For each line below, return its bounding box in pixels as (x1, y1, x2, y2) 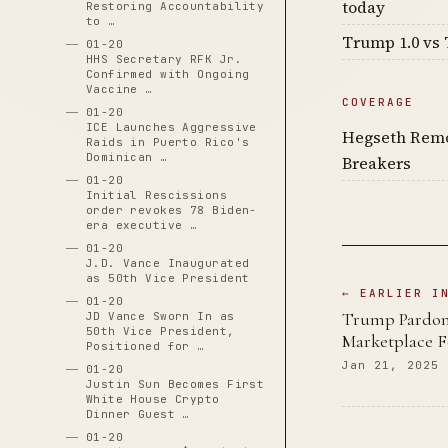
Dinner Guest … (85, 407, 190, 421)
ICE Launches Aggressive (85, 120, 257, 134)
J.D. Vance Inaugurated (85, 256, 250, 270)
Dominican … (85, 150, 168, 164)
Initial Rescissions (85, 188, 228, 202)
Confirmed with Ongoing (85, 67, 250, 81)
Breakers (341, 152, 411, 175)
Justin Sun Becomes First (85, 377, 265, 391)
